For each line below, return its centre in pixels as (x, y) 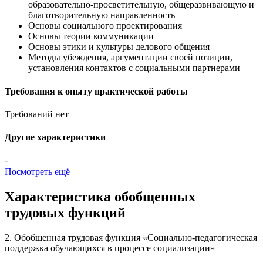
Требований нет (37, 114)
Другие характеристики (55, 137)
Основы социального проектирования (105, 26)
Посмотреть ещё (38, 172)
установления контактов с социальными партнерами (134, 68)
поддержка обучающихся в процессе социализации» (110, 248)
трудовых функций (65, 213)
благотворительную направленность (102, 15)
